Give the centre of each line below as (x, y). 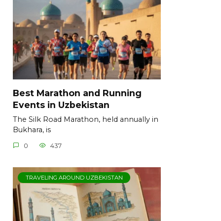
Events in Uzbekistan (61, 105)
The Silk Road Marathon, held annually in (86, 120)
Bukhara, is (32, 130)
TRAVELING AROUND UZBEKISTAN (74, 177)
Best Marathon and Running (77, 93)
